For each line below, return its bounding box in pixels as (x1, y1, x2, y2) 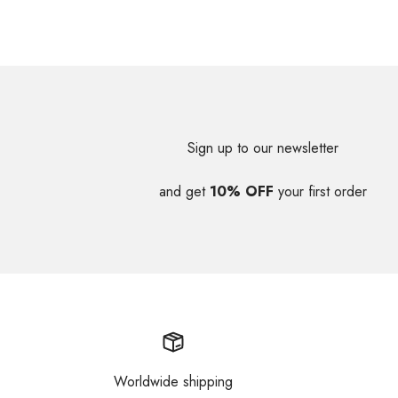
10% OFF (210, 180, 274, 202)
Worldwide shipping (114, 370, 233, 392)
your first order (274, 180, 367, 202)
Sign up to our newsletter (187, 137, 338, 158)
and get (159, 180, 210, 202)
